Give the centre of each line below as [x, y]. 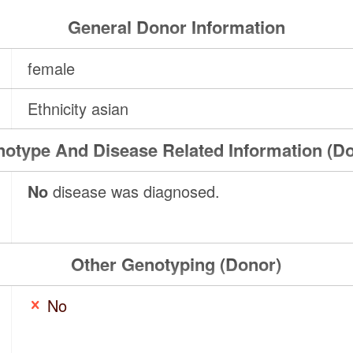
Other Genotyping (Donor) [176, 264]
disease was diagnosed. [134, 191]
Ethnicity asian [78, 109]
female [52, 69]
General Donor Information [176, 27]
